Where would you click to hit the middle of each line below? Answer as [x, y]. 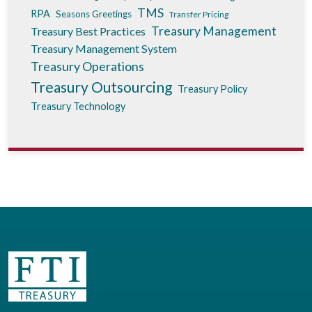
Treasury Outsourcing [101, 87]
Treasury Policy [212, 89]
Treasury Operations [87, 67]
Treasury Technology [78, 107]
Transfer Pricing [199, 15]
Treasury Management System [104, 49]
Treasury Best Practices [88, 31]
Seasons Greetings [94, 14]
